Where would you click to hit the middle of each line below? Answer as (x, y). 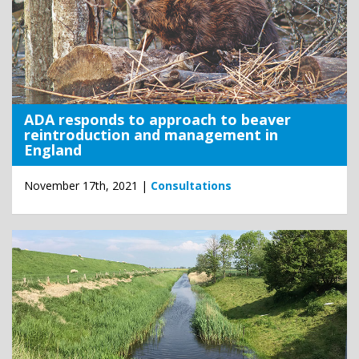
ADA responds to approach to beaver (157, 120)
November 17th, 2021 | (87, 186)
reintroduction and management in (151, 135)
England (53, 150)
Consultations (191, 186)
